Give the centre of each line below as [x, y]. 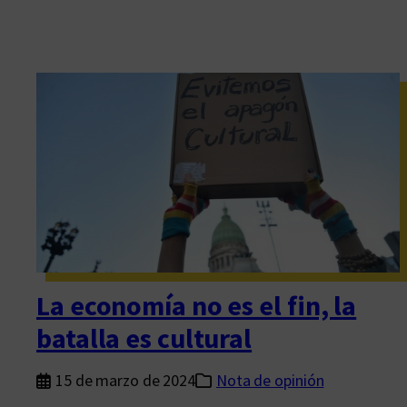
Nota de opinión [270, 380]
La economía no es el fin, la [197, 305]
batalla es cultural [144, 338]
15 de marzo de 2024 [125, 380]
